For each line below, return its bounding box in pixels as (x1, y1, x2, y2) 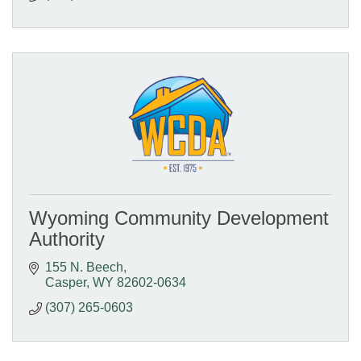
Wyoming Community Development (29, 207, 329, 230)
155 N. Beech (45, 260, 123, 275)
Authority (29, 228, 105, 251)
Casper (45, 276, 86, 290)
